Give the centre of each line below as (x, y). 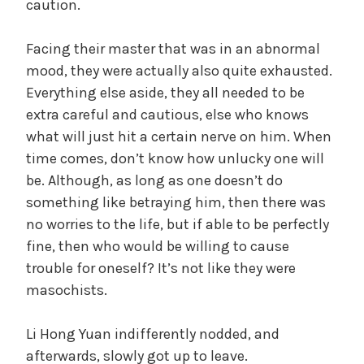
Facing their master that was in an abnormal (173, 48)
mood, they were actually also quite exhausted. (179, 70)
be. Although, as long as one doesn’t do (154, 180)
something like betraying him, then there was (176, 202)
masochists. (67, 290)
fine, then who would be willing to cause (158, 246)
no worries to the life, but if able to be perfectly (178, 224)
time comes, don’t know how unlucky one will (175, 158)
